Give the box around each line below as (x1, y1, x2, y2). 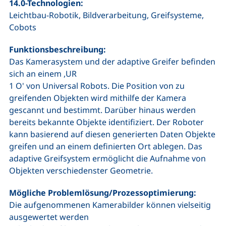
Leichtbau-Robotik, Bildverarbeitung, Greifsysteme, (9, 9, 204, 21)
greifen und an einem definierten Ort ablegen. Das (9, 140, 202, 152)
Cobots (9, 21, 38, 33)
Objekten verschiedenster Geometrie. (9, 164, 155, 176)
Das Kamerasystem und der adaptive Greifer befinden (9, 55, 215, 67)
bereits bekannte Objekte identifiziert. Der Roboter (9, 116, 204, 128)
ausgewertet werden (9, 211, 91, 222)
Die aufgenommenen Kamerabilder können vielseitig (9, 199, 211, 210)
